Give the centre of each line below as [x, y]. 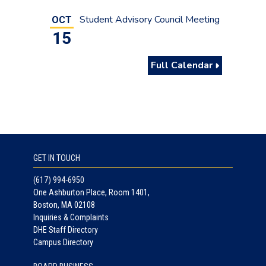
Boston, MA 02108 [64, 205]
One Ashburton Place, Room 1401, [91, 193]
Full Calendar [183, 66]
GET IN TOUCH [57, 158]
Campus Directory [63, 243]
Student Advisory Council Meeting [150, 20]
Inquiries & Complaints [71, 218]
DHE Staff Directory [66, 230]
